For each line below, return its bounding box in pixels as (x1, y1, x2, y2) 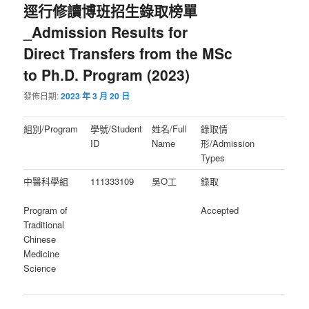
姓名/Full (152, 122, 188, 136)
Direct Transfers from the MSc (23, 42, 233, 63)
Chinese (23, 232, 57, 246)
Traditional (23, 218, 65, 232)
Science (23, 261, 57, 275)
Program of (23, 203, 68, 217)
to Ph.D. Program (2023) (23, 63, 190, 85)
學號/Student (90, 122, 143, 136)
